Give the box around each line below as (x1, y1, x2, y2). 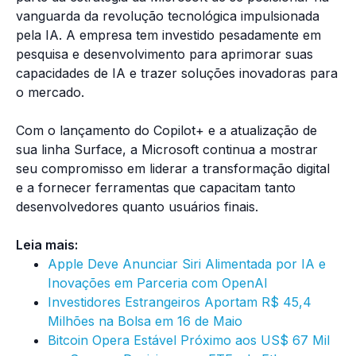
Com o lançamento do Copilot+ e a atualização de (16, 122, 317, 139)
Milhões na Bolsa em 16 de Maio (48, 313, 242, 330)
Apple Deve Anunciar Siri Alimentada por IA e (48, 256, 326, 273)
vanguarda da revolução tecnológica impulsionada (16, 8, 319, 25)
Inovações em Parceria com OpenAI (48, 275, 268, 292)
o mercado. (16, 84, 84, 101)
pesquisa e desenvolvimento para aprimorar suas (16, 46, 313, 63)
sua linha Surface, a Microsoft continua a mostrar (16, 141, 318, 158)
